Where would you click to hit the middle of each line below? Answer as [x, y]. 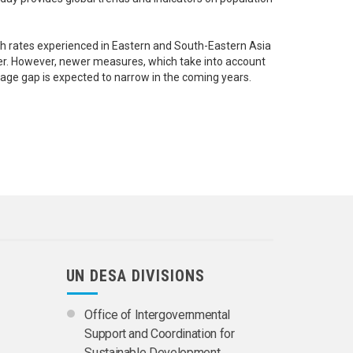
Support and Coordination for [160, 333]
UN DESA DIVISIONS [135, 275]
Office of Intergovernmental [157, 314]
